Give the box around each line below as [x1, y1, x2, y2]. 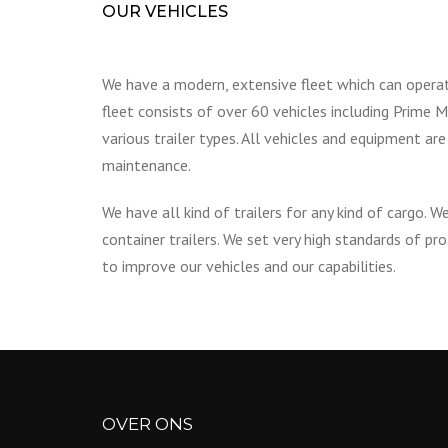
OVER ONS [102, 413, 193, 434]
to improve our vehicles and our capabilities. [102, 255, 396, 276]
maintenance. [102, 154, 191, 175]
